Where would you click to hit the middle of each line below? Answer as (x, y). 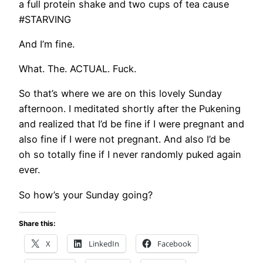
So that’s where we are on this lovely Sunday (120, 94)
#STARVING (45, 19)
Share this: (37, 224)
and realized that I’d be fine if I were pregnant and (131, 124)
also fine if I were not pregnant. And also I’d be (124, 139)
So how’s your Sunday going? (86, 195)
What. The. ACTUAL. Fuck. (77, 69)
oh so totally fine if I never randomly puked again (130, 155)
